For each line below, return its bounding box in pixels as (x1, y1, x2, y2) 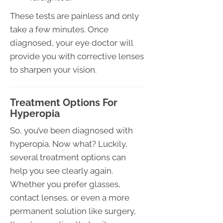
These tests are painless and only (10, 10, 139, 21)
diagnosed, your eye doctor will (10, 37, 133, 48)
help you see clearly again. (10, 165, 113, 176)
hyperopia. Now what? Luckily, (10, 138, 127, 149)
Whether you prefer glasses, (10, 179, 120, 189)
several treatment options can (10, 152, 126, 162)
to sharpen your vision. (10, 64, 97, 75)
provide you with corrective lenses (10, 51, 144, 61)
